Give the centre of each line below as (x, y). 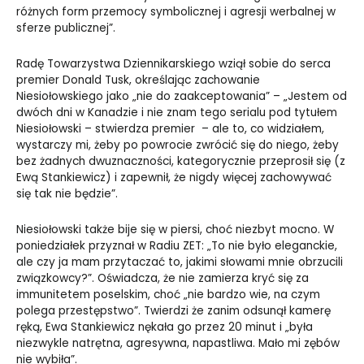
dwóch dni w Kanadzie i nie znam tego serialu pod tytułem (177, 112)
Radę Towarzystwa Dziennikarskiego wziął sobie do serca (173, 63)
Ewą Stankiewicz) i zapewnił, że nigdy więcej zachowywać (174, 177)
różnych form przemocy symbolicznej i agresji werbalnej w (176, 12)
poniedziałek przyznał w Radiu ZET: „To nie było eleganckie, (177, 245)
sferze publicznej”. (66, 28)
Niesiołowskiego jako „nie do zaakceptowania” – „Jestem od (182, 96)
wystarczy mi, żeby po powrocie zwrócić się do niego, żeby (178, 145)
